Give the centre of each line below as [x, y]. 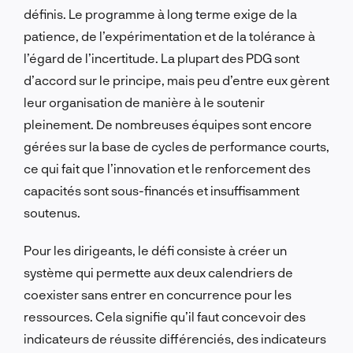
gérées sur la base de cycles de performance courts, [176, 146]
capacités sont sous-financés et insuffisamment [162, 190]
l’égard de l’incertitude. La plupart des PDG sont [162, 58]
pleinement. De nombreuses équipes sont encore [168, 124]
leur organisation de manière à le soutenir [144, 102]
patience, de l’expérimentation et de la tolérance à [169, 35]
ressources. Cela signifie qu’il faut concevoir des [165, 316]
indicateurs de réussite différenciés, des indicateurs [175, 338]
